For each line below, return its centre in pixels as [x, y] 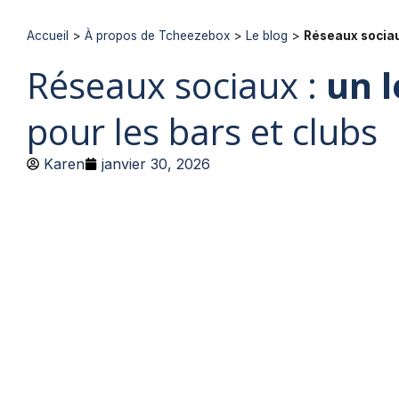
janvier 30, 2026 [156, 164]
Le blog [267, 36]
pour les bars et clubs [202, 131]
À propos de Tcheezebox [157, 36]
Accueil [48, 36]
